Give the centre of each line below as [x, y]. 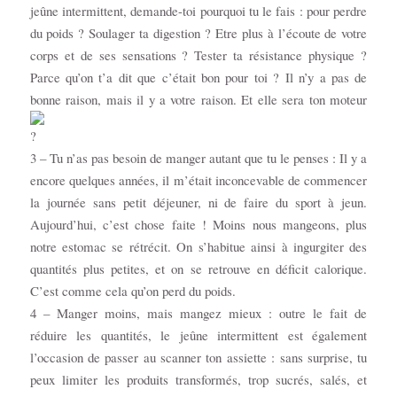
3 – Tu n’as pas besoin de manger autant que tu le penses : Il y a [198, 158]
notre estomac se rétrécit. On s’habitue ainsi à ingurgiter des [198, 247]
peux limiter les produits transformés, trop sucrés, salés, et [198, 380]
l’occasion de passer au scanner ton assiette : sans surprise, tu [198, 358]
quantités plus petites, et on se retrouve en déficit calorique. [198, 269]
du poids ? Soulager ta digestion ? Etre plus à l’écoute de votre [198, 33]
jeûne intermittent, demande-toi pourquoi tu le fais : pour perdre [198, 11]
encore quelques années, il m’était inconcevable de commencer [198, 180]
